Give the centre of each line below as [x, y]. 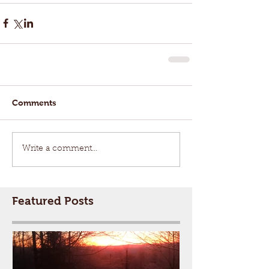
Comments [34, 102]
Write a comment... [60, 149]
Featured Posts [53, 201]
